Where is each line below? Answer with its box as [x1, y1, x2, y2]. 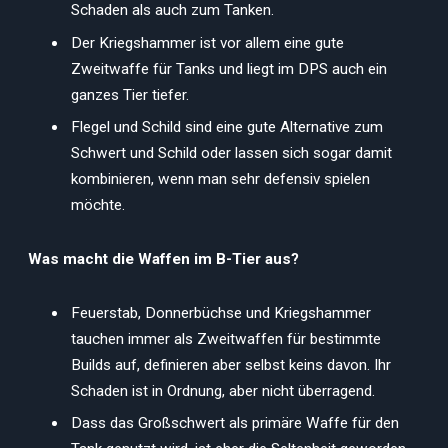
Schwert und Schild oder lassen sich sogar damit [71, 144, 392, 163]
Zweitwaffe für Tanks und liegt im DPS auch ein [71, 59, 387, 78]
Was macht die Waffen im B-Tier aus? [28, 249, 299, 268]
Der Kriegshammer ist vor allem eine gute [71, 33, 344, 52]
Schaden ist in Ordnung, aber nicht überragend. [71, 381, 375, 400]
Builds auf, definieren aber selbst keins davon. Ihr [71, 355, 391, 374]
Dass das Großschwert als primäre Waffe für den [71, 414, 399, 433]
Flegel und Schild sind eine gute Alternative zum [71, 118, 383, 137]
